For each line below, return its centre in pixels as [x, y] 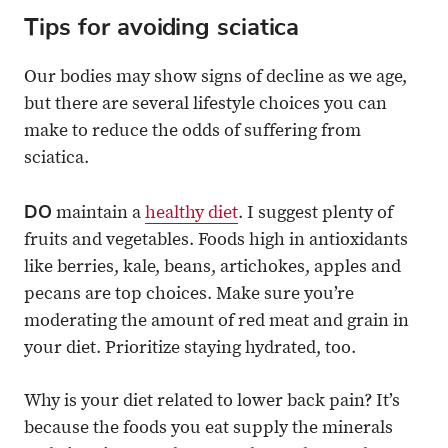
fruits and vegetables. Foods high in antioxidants [216, 241]
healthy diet [191, 214]
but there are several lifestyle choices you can [205, 105]
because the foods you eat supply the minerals [208, 429]
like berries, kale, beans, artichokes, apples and [212, 268]
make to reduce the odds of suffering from [192, 132]
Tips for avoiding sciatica [161, 27]
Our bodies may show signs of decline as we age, [215, 78]
